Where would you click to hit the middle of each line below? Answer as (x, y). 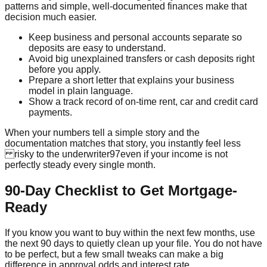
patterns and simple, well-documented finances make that (126, 7)
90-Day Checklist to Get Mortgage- (121, 191)
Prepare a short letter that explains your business (131, 80)
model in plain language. (81, 91)
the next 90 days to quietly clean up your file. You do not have (133, 244)
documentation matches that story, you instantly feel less (123, 144)
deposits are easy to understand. (97, 48)
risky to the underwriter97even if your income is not (116, 154)
